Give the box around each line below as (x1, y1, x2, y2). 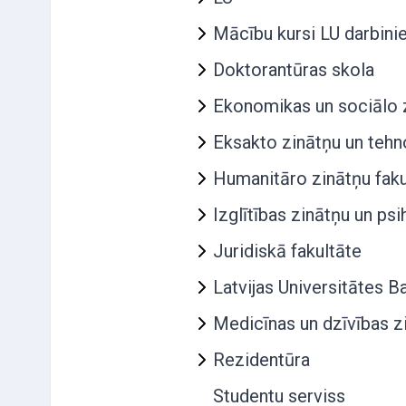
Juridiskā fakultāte (213, 240, 362, 262)
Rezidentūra (213, 349, 310, 371)
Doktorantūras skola (213, 59, 374, 81)
